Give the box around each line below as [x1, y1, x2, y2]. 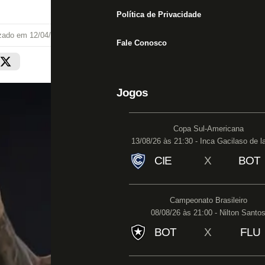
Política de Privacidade [117, 10, 201, 19]
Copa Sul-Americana [173, 124, 244, 133]
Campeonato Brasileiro [169, 196, 247, 205]
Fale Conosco [117, 38, 167, 47]
